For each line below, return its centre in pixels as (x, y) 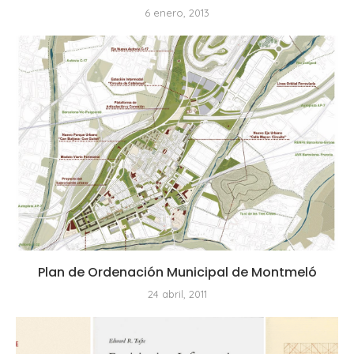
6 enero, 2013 (177, 12)
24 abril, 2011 (177, 294)
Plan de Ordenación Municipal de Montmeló (177, 272)
